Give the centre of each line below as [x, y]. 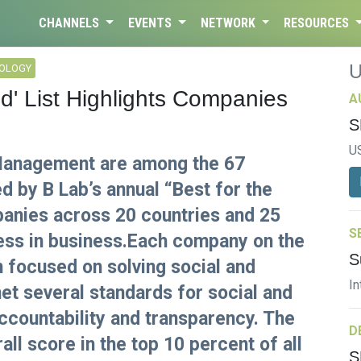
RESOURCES [318, 23]
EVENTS [151, 23]
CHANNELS [71, 23]
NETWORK [229, 23]
